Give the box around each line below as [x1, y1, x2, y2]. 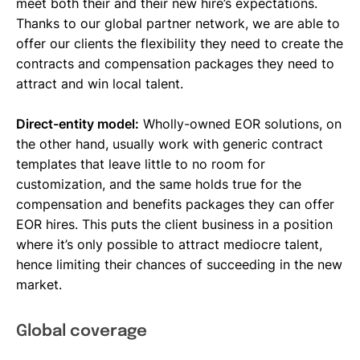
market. [16, 276, 62, 292]
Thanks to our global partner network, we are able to [16, 14, 340, 31]
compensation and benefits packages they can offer [16, 195, 334, 212]
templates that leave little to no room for [16, 155, 265, 172]
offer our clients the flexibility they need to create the [16, 35, 343, 51]
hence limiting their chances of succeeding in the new [16, 256, 342, 272]
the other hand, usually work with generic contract [16, 135, 323, 152]
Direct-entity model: [16, 115, 139, 132]
